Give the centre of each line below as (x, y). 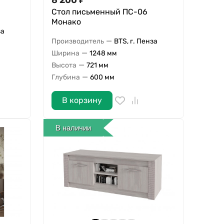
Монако (66, 22)
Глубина (65, 77)
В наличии (73, 127)
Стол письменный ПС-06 (99, 12)
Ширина (65, 53)
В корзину (82, 100)
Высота (64, 65)
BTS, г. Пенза (135, 41)
